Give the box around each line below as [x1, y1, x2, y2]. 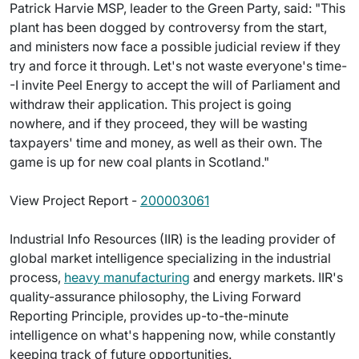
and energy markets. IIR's [190, 269, 343, 285]
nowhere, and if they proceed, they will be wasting [10, 115, 308, 131]
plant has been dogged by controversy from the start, [10, 19, 327, 35]
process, [10, 269, 64, 285]
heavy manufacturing [64, 269, 190, 285]
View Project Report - [10, 192, 140, 208]
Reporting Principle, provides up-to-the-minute [10, 308, 288, 324]
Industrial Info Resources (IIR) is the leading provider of [10, 231, 336, 247]
